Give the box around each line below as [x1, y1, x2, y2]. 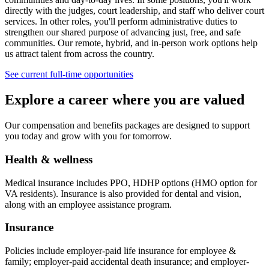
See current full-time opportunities [5, 69, 133, 80]
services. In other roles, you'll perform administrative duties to [5, 16, 237, 27]
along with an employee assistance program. [5, 199, 172, 210]
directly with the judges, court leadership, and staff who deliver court [5, 5, 264, 16]
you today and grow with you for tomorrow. [5, 131, 172, 142]
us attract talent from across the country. [5, 49, 154, 59]
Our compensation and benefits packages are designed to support [5, 120, 250, 131]
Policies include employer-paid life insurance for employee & [5, 245, 236, 256]
